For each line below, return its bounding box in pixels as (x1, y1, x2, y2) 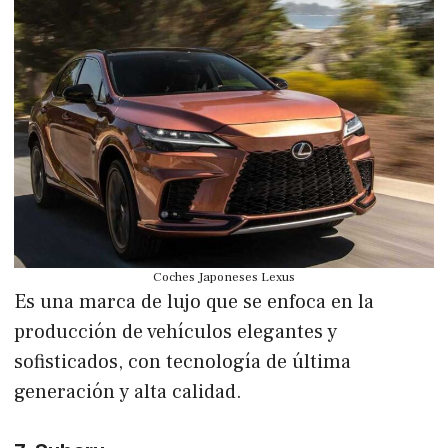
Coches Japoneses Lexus (153, 268, 295, 285)
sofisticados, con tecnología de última (14, 348, 351, 375)
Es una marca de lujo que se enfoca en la (14, 288, 374, 315)
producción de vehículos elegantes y (14, 318, 337, 345)
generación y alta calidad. (14, 378, 242, 405)
